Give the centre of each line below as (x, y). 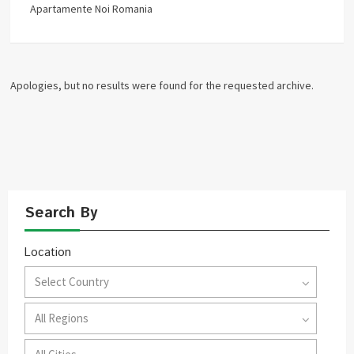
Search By (61, 213)
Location (48, 252)
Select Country (72, 281)
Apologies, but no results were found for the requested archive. (162, 85)
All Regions (62, 318)
